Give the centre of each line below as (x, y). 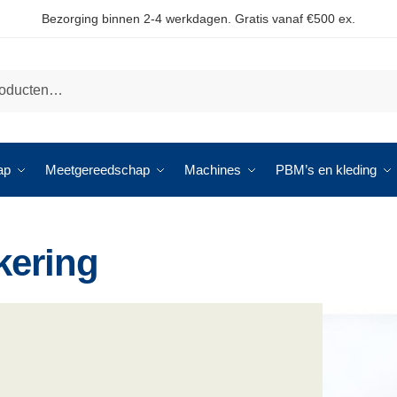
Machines (213, 170)
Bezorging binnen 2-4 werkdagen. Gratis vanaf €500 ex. (198, 19)
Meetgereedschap (97, 170)
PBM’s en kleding (326, 170)
